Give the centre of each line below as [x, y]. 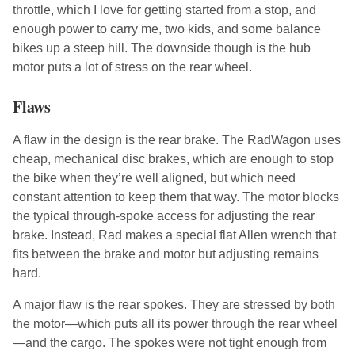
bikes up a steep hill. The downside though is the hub [162, 48]
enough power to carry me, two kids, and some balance [167, 29]
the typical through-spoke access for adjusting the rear [164, 216]
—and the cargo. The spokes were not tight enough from [170, 343]
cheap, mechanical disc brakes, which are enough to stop [173, 159]
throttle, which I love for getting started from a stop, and [164, 10]
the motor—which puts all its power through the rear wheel [175, 324]
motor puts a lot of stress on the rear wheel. [132, 67]
